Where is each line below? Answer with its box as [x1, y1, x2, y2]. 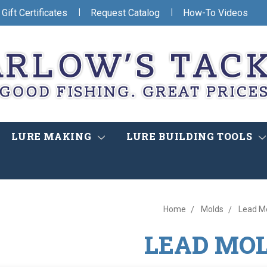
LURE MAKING [11, 130, 94, 143]
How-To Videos [183, 7, 248, 18]
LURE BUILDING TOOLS [126, 130, 255, 143]
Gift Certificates [2, 7, 67, 18]
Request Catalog [91, 7, 160, 18]
